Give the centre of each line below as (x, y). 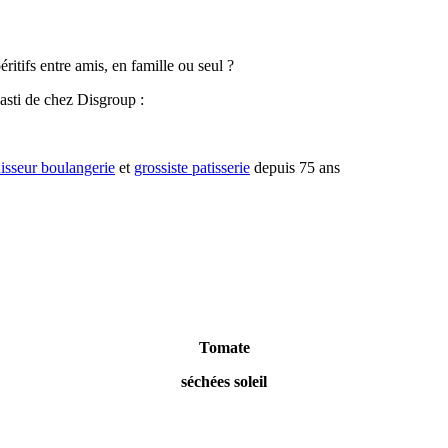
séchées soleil (224, 381)
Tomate (224, 347)
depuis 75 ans (295, 168)
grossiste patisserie (192, 168)
